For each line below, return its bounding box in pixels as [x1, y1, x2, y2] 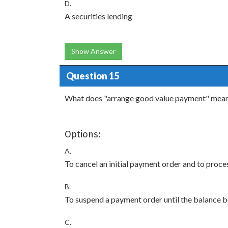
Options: [65, 129, 101, 140]
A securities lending [65, 11, 132, 21]
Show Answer [71, 47, 116, 55]
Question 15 [66, 70, 119, 81]
